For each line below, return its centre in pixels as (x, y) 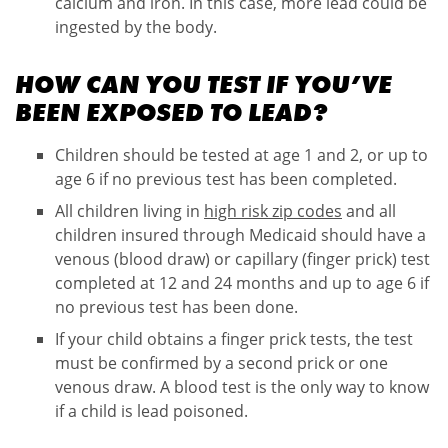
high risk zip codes (273, 211)
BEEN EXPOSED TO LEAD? (171, 113)
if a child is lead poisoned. (151, 411)
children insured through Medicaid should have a (240, 235)
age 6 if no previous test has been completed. (226, 179)
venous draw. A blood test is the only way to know (242, 387)
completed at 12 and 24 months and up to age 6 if (242, 283)
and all (369, 211)
